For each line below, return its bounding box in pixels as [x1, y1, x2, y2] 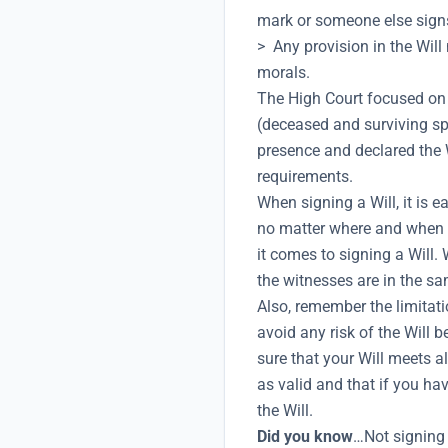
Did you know [257, 426, 353, 446]
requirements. [257, 166, 353, 186]
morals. [257, 62, 310, 82]
